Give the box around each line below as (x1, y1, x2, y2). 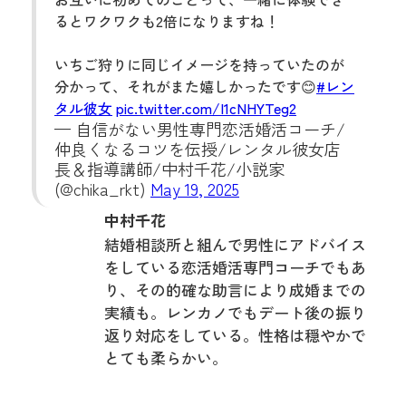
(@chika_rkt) (54, 177, 150, 200)
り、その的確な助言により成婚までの (104, 278, 366, 301)
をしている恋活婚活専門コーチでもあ (104, 256, 366, 278)
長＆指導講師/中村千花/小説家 (54, 157, 285, 180)
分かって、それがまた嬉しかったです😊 (54, 75, 316, 97)
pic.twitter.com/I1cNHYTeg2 (116, 97, 296, 119)
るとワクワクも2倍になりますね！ (54, 10, 279, 32)
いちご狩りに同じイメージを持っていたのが (54, 53, 344, 75)
